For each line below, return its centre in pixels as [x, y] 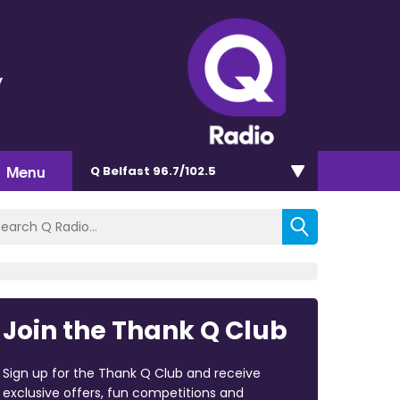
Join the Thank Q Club [145, 330]
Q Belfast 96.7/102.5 [153, 171]
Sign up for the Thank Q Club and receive [131, 373]
